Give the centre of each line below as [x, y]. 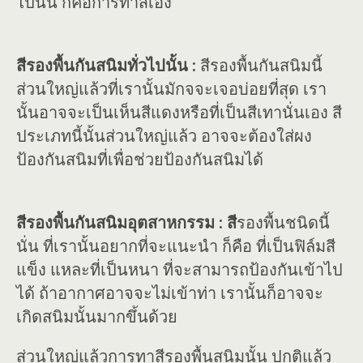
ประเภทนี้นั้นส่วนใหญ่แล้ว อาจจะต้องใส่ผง [164, 136]
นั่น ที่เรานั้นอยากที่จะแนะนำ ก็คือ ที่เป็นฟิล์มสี [176, 246]
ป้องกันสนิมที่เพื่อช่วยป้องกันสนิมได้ [140, 160]
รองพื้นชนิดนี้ [283, 223]
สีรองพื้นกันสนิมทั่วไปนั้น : [106, 66]
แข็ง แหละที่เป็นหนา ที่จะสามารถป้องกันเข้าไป [179, 270]
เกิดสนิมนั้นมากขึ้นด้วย [97, 317]
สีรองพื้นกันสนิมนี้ [259, 66]
